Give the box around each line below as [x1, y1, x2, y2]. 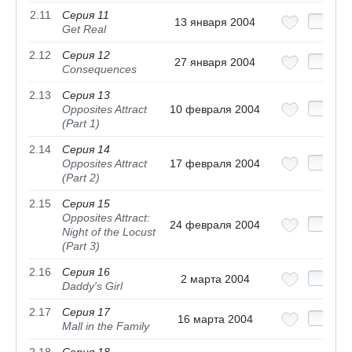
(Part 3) [62, 240, 100, 253]
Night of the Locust [62, 225, 156, 239]
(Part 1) [62, 117, 100, 130]
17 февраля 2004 [170, 157, 260, 170]
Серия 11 [62, 9, 109, 22]
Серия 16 [62, 266, 110, 279]
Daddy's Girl [62, 280, 123, 293]
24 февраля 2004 [170, 218, 260, 232]
